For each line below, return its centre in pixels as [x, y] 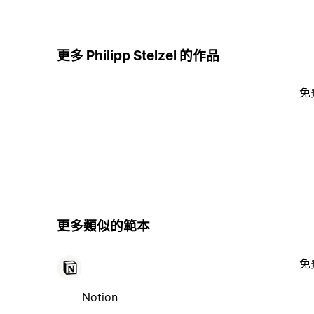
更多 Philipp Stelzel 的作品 [138, 55]
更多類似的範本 [103, 226]
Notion [100, 297]
